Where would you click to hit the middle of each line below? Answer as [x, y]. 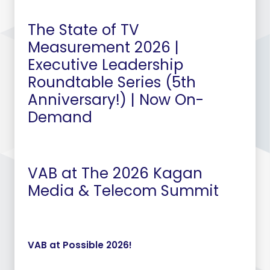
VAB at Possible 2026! [80, 245]
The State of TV [83, 30]
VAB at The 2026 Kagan [115, 174]
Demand [60, 117]
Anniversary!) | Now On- [115, 99]
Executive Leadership [105, 64]
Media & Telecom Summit [123, 191]
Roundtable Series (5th [111, 82]
